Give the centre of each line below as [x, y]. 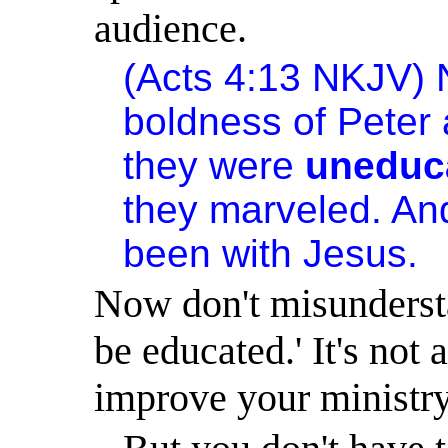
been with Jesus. [271, 253]
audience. [171, 28]
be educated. [195, 350]
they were [214, 165]
